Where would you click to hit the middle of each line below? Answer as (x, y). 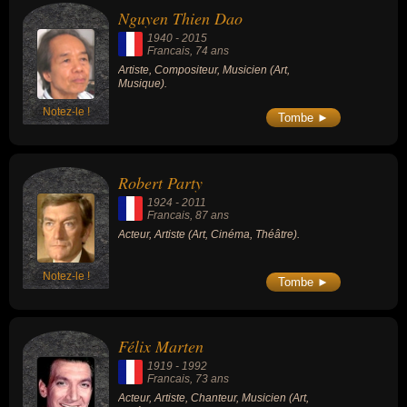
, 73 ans (209, 379)
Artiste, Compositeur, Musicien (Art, (204, 70)
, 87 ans (209, 215)
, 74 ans (209, 51)
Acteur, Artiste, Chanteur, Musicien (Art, (213, 398)
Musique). (143, 84)
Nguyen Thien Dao (180, 19)
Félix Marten (161, 347)
